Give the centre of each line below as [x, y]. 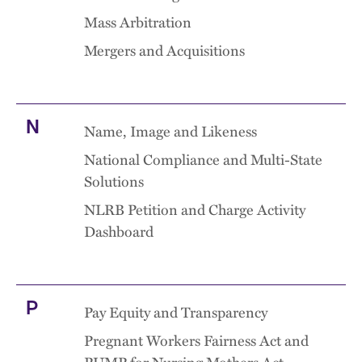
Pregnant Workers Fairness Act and [196, 340]
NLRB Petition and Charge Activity [195, 209]
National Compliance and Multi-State [203, 159]
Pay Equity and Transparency [176, 312]
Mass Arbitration [138, 22]
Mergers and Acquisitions [164, 50]
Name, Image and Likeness [170, 131]
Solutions [114, 181]
